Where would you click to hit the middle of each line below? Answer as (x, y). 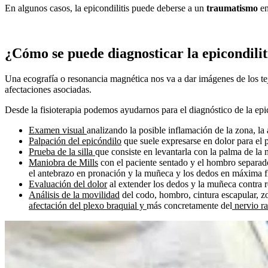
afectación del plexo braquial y (88, 206)
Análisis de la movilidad (74, 195)
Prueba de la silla (62, 152)
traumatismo (232, 8)
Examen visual (58, 130)
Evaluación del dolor (68, 184)
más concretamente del (189, 206)
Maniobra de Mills (63, 163)
